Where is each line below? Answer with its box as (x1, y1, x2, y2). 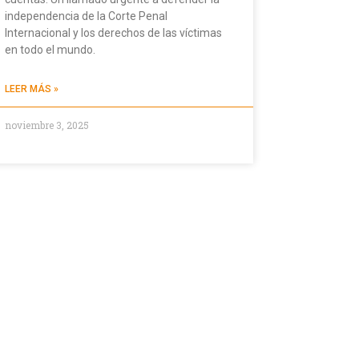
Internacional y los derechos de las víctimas (5, 26, 222, 40)
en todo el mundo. (5, 43, 95, 57)
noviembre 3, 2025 (5, 119, 89, 132)
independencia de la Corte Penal (5, 10, 167, 23)
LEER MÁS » (5, 83, 58, 95)
